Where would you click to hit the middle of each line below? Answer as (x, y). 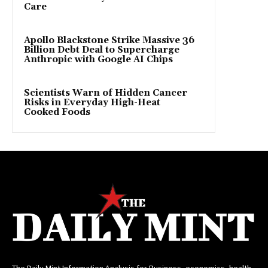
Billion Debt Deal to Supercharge (102, 50)
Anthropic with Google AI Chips (98, 59)
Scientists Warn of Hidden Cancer (106, 93)
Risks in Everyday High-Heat (92, 102)
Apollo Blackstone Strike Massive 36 (109, 40)
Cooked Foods (57, 112)
